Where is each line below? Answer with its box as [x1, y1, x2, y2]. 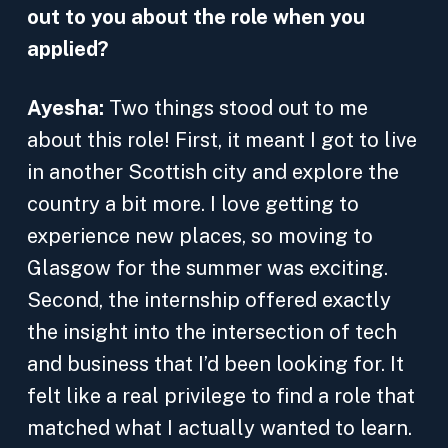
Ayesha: [27, 96, 109, 120]
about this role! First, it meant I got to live [27, 128, 417, 152]
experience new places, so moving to [27, 224, 373, 248]
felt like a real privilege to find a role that [27, 384, 415, 408]
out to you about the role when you [27, 5, 365, 29]
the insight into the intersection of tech [27, 320, 397, 344]
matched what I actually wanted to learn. [27, 416, 412, 440]
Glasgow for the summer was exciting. [27, 256, 388, 280]
